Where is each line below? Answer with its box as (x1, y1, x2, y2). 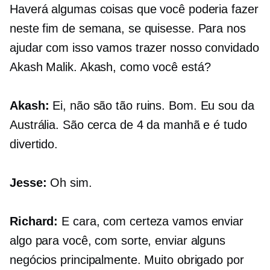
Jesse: (10, 176, 47, 190)
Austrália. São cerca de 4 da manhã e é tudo (10, 118, 247, 132)
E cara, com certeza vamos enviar (58, 215, 243, 228)
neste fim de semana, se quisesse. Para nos (10, 22, 246, 36)
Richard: (10, 215, 58, 228)
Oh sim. (46, 176, 92, 190)
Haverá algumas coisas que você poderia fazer (10, 2, 259, 16)
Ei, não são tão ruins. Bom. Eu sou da (49, 99, 254, 113)
